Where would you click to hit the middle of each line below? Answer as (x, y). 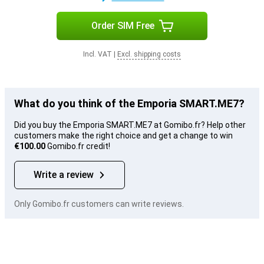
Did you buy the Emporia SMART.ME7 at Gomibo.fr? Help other (130, 125)
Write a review (64, 175)
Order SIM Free (123, 26)
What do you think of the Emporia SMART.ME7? (129, 103)
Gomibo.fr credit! (78, 146)
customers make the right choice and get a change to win (123, 136)
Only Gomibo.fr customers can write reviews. (99, 204)
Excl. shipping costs (149, 54)
